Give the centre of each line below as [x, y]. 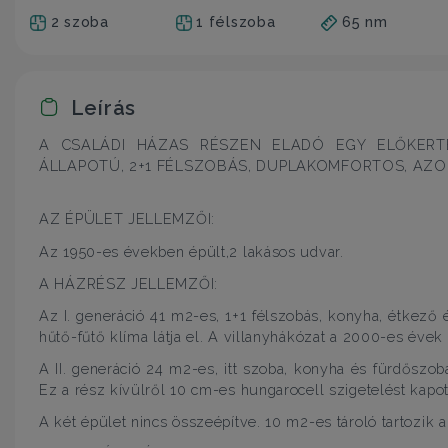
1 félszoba [236, 21]
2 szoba [79, 21]
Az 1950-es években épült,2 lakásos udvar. [191, 251]
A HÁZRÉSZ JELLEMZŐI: [128, 283]
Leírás [100, 107]
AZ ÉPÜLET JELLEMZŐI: [127, 219]
